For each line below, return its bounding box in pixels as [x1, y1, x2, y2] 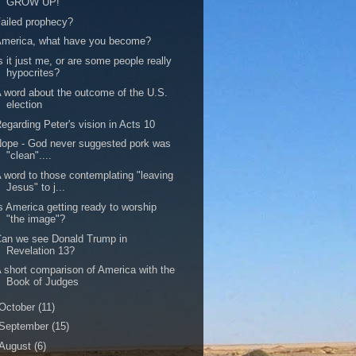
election [6, 98, 43, 110]
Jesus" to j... [6, 181, 66, 193]
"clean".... [6, 149, 52, 162]
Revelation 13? [6, 244, 75, 257]
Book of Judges [6, 276, 79, 288]
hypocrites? [6, 67, 60, 79]
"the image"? [6, 212, 66, 225]
